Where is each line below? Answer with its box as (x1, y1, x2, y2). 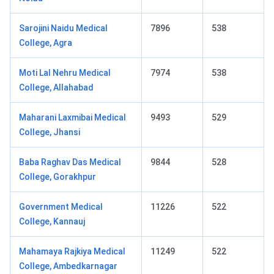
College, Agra (19, 37, 72, 48)
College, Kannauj (19, 216, 85, 226)
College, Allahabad (19, 82, 94, 92)
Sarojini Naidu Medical (19, 23, 108, 33)
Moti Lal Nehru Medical (19, 67, 111, 78)
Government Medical (19, 201, 103, 212)
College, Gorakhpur (19, 171, 96, 182)
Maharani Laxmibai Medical (19, 112, 126, 122)
